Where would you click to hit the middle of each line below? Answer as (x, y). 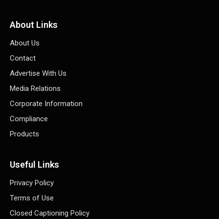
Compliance (29, 119)
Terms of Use (32, 198)
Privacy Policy (32, 183)
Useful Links (34, 165)
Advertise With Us (38, 74)
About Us (25, 43)
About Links (34, 25)
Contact (23, 58)
